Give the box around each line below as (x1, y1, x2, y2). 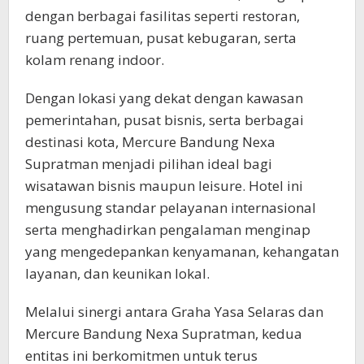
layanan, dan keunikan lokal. (25, 264, 210, 283)
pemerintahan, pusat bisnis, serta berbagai (25, 110, 304, 129)
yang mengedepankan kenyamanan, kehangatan (25, 242, 339, 261)
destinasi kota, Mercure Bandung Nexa (25, 132, 275, 151)
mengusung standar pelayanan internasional (25, 198, 316, 217)
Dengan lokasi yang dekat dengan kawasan (25, 89, 303, 107)
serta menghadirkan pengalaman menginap (25, 220, 310, 239)
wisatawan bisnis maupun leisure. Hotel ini (25, 176, 303, 195)
